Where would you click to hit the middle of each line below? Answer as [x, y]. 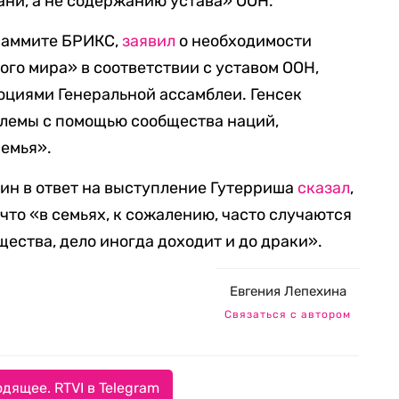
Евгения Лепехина [288, 291]
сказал [324, 188]
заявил [149, 41]
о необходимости [244, 41]
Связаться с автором [288, 314]
